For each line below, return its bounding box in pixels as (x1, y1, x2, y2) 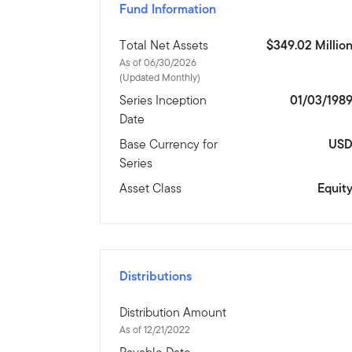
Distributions (119, 267, 192, 286)
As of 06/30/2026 (119, 55, 197, 71)
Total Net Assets (119, 36, 209, 55)
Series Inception (119, 91, 207, 110)
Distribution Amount (119, 303, 227, 322)
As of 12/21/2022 (119, 322, 191, 338)
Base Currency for (119, 135, 218, 154)
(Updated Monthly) (119, 70, 201, 86)
